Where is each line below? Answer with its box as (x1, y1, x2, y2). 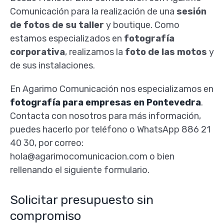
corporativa (9, 46, 65, 58)
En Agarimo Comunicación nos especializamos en (9, 83, 213, 95)
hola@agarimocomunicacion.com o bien (9, 151, 174, 162)
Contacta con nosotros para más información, (9, 110, 201, 122)
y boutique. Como (105, 19, 179, 31)
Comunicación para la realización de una (9, 6, 174, 17)
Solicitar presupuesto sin (9, 192, 153, 207)
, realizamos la (64, 46, 123, 58)
